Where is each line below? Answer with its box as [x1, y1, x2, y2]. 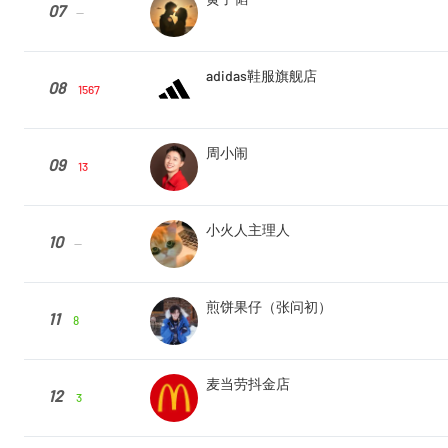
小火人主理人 [206, 222, 290, 238]
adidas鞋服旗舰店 [206, 68, 317, 84]
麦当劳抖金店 [206, 376, 290, 392]
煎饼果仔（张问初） [206, 299, 332, 315]
